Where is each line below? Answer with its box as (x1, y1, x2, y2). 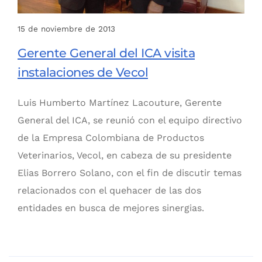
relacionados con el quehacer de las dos (18, 185, 201, 196)
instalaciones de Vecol (18, 65, 148, 80)
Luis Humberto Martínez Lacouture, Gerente (18, 97, 222, 109)
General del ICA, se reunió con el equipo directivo (18, 115, 242, 126)
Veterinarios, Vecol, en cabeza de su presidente (18, 150, 232, 161)
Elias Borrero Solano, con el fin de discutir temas (18, 167, 242, 179)
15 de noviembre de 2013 (18, 24, 115, 34)
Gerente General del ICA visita (18, 46, 195, 61)
